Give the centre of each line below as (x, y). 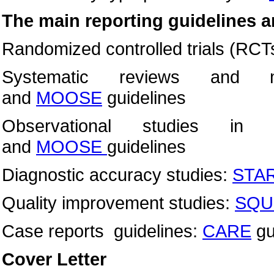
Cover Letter (54, 259)
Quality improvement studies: (118, 203)
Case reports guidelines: (102, 231)
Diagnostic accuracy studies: (117, 175)
